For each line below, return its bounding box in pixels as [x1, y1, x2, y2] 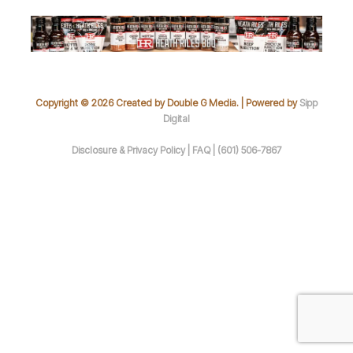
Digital [163, 112, 190, 124]
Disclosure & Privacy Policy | [72, 143, 192, 156]
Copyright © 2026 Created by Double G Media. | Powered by [35, 96, 299, 109]
